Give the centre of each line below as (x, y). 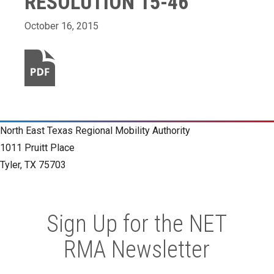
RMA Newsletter (137, 250)
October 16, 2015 (62, 26)
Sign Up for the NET (137, 224)
